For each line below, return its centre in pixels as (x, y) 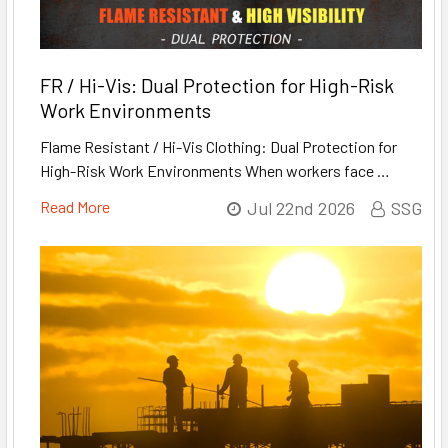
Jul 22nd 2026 (301, 207)
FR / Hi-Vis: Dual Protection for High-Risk (217, 84)
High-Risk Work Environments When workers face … (215, 170)
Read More (75, 206)
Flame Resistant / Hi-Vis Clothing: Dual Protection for (218, 146)
